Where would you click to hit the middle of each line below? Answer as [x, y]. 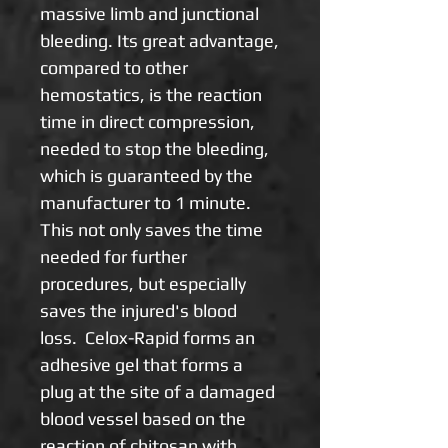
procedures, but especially [143, 283]
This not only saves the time [151, 229]
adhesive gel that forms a [141, 364]
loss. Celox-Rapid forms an [147, 337]
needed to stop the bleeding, [154, 148]
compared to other [114, 67]
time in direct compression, [147, 121]
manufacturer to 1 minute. [147, 202]
